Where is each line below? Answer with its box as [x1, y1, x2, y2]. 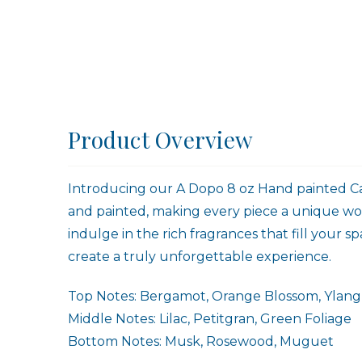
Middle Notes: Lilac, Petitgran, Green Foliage [68, 310, 351, 326]
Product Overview [68, 124, 253, 154]
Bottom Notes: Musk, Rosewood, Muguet [68, 333, 334, 349]
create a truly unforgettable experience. [68, 248, 331, 264]
